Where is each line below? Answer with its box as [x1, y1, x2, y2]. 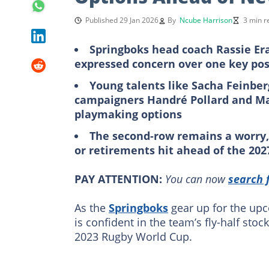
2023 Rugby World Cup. [74, 229, 192, 244]
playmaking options [74, 106, 182, 121]
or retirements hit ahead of [74, 142, 227, 157]
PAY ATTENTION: [74, 171, 162, 186]
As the [74, 200, 109, 215]
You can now [165, 171, 228, 186]
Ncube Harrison [180, 14, 232, 25]
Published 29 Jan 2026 [85, 14, 159, 25]
